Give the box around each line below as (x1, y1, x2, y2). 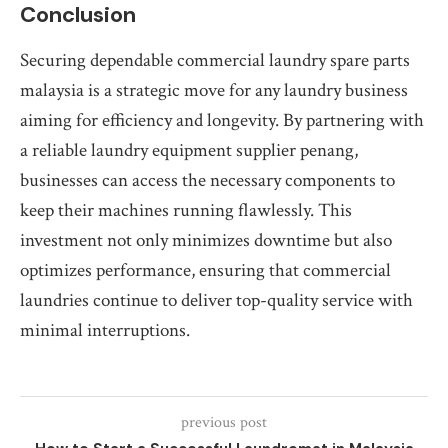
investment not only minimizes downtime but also (20, 228, 392, 253)
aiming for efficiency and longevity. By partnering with (20, 108, 424, 133)
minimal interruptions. (20, 318, 190, 343)
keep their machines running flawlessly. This (20, 198, 352, 223)
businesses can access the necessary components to (20, 168, 395, 193)
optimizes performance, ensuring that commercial (20, 258, 391, 283)
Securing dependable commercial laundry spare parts (20, 48, 410, 73)
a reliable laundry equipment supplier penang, (20, 138, 358, 163)
